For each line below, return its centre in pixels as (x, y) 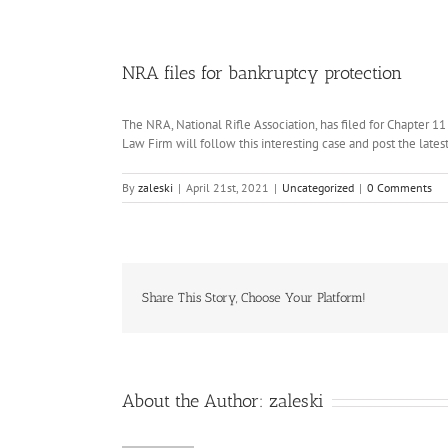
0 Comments (399, 187)
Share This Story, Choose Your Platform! (254, 297)
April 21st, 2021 (227, 187)
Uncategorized (318, 187)
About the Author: (195, 401)
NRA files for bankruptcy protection (262, 73)
